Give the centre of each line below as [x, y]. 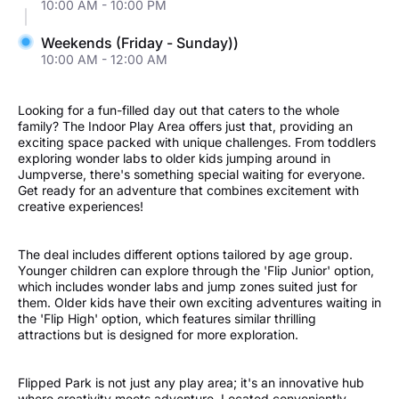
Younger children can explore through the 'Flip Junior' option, [196, 270]
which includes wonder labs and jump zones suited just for [187, 286]
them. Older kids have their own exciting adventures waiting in [199, 302]
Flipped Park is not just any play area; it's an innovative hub [191, 382]
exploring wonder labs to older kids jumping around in [174, 158]
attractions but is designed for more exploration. [158, 334]
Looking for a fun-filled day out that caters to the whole [179, 110]
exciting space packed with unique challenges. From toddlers [197, 142]
